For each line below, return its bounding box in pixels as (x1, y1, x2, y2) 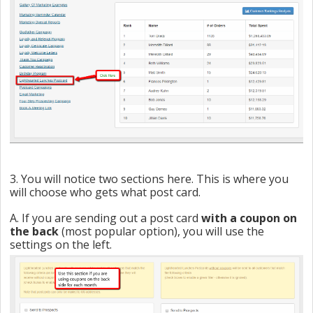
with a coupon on (201, 210, 297, 226)
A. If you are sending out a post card (10, 210, 201, 226)
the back (10, 224, 59, 240)
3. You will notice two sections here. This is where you (10, 171, 289, 187)
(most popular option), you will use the (59, 224, 264, 240)
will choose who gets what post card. (10, 184, 203, 201)
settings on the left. (10, 237, 115, 253)
